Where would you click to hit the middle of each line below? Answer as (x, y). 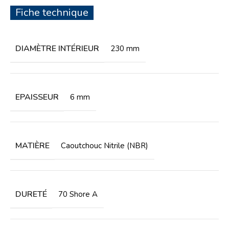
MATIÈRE (32, 145)
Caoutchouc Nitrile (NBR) (105, 145)
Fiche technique (52, 12)
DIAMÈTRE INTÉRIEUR (57, 48)
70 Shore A (78, 194)
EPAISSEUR (37, 97)
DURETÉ (31, 194)
